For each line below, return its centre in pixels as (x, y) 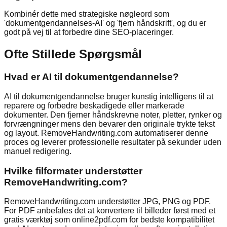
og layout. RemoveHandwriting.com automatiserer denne (106, 133)
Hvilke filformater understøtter (73, 171)
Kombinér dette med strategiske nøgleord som (87, 14)
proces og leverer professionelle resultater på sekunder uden (113, 142)
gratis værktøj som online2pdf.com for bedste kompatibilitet (109, 220)
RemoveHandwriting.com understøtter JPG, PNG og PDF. (107, 202)
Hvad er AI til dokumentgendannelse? (91, 77)
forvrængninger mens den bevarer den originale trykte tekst (109, 124)
